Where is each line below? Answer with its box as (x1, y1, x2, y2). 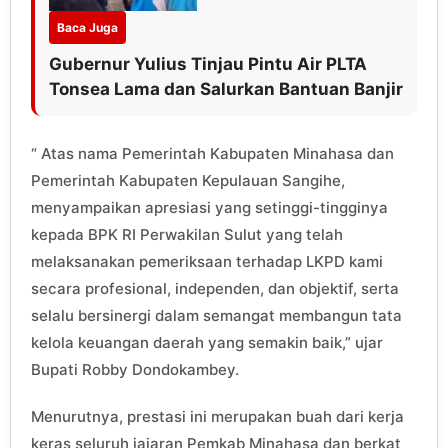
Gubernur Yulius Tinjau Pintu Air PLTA (49, 53, 367, 74)
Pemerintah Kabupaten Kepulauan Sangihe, (31, 170, 345, 190)
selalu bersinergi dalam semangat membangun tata (31, 305, 402, 325)
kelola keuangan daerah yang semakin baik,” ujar (31, 332, 383, 352)
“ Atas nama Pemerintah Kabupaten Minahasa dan (31, 143, 394, 163)
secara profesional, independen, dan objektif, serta (31, 278, 399, 298)
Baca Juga (57, 19, 118, 35)
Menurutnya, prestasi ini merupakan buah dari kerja (31, 406, 404, 426)
